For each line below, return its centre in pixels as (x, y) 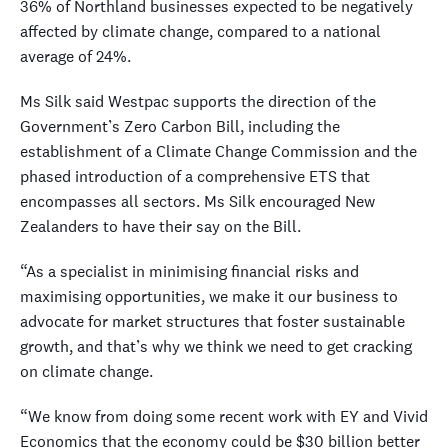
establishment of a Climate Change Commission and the (218, 151)
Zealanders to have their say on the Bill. (160, 226)
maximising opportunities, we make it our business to (209, 296)
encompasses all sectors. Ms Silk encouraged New (197, 201)
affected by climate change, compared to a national (200, 31)
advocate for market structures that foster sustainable (212, 321)
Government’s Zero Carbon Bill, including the (180, 126)
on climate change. (86, 371)
